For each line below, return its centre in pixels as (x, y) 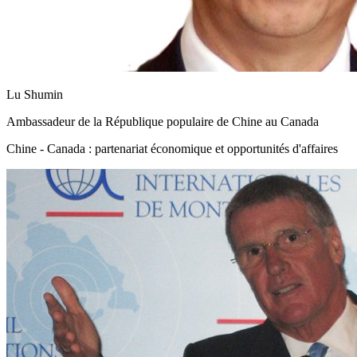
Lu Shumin (35, 94)
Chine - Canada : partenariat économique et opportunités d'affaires (172, 148)
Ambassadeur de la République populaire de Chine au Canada (163, 121)
